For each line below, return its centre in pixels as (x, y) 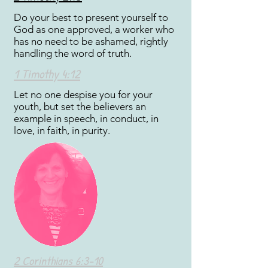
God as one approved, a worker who (94, 29)
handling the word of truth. (73, 53)
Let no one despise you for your (83, 95)
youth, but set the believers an (80, 106)
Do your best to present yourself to (91, 17)
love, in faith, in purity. (62, 130)
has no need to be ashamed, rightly (91, 41)
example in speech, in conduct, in (86, 118)
